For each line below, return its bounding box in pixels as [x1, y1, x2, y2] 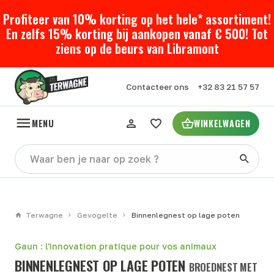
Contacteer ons [125, 82, 189, 92]
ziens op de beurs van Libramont [55, 39, 219, 58]
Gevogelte [76, 211, 117, 220]
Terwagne [25, 211, 63, 220]
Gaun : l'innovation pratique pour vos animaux [15, 241, 217, 252]
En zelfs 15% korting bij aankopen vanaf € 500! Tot [6, 24, 268, 43]
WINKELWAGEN [193, 117, 251, 130]
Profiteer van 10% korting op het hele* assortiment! [3, 10, 271, 29]
